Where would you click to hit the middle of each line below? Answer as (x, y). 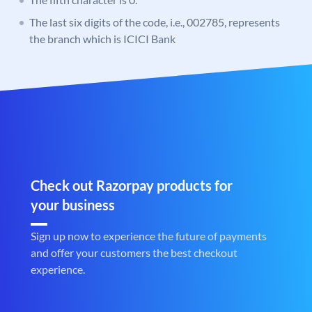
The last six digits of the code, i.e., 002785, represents (155, 22)
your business (73, 205)
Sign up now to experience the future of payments (149, 236)
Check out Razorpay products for (132, 186)
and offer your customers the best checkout (134, 253)
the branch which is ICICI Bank (102, 39)
